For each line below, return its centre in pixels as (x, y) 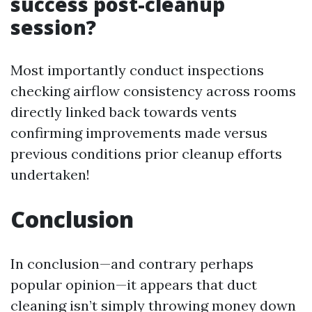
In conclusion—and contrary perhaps (132, 264)
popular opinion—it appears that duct (134, 285)
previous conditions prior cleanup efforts (146, 154)
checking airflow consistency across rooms (153, 91)
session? (53, 28)
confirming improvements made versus (139, 133)
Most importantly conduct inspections (137, 70)
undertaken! (50, 175)
